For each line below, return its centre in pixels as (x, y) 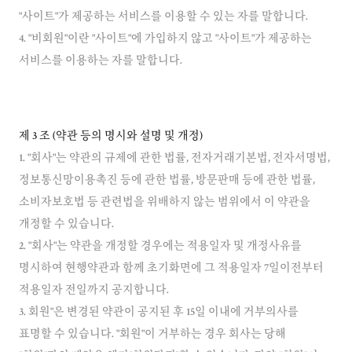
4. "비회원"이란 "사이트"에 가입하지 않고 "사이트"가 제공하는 (165, 39)
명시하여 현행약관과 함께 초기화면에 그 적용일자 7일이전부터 (171, 269)
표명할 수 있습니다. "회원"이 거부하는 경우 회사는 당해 (152, 335)
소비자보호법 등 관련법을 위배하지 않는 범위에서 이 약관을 (165, 203)
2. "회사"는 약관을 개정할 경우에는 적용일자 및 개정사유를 (160, 247)
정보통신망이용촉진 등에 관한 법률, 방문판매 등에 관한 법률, (167, 181)
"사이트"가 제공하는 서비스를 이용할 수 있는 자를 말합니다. (163, 17)
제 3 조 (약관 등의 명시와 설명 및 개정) (111, 137)
